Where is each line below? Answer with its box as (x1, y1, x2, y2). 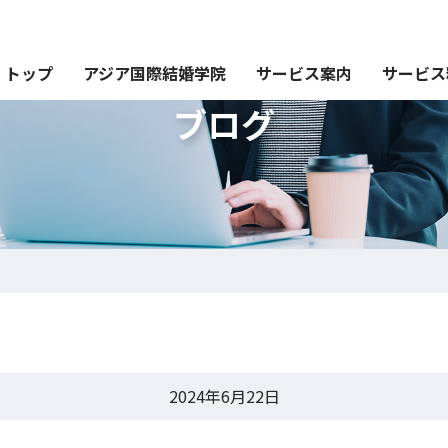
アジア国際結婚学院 (83, 61, 226, 85)
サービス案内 (256, 61, 352, 85)
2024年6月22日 (168, 383, 280, 408)
